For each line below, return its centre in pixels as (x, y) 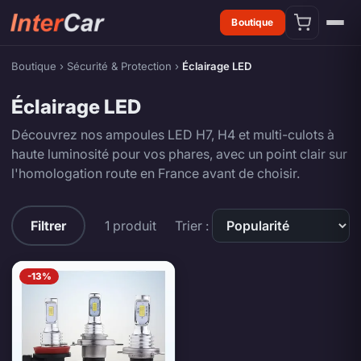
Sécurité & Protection (119, 66)
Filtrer (48, 225)
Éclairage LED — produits (107, 216)
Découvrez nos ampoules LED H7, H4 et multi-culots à (172, 135)
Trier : (193, 226)
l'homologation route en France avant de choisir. (155, 174)
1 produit (130, 226)
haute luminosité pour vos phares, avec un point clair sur (179, 154)
